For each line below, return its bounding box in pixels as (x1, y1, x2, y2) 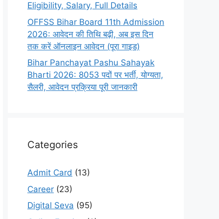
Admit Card (27, 168, 72, 177)
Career (27, 184, 54, 194)
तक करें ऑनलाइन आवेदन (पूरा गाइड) (27, 41, 140, 51)
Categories (27, 139, 78, 151)
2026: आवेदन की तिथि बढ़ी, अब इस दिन (27, 29, 153, 39)
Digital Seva (27, 200, 74, 210)
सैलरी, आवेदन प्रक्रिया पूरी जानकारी (27, 82, 137, 92)
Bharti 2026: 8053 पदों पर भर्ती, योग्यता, (27, 70, 163, 80)
